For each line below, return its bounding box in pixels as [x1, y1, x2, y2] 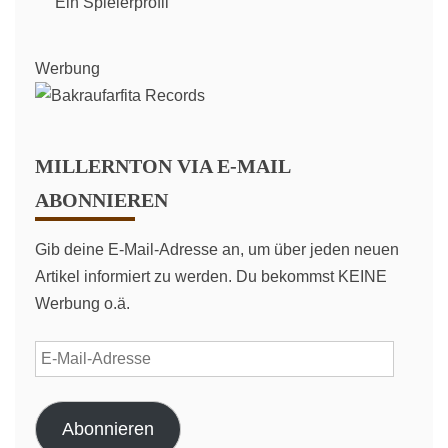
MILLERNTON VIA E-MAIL [35, 155, 291, 177]
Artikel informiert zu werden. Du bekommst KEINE [35, 268, 387, 285]
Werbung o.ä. [35, 295, 130, 312]
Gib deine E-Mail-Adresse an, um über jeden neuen [35, 241, 399, 258]
